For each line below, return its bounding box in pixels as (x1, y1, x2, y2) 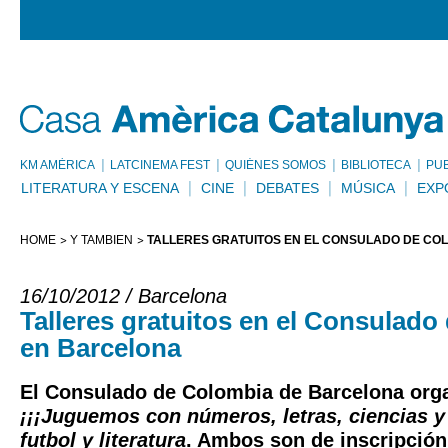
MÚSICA (341, 180, 395, 196)
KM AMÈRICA (20, 158, 95, 172)
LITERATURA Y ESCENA (21, 180, 179, 196)
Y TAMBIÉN (70, 233, 133, 247)
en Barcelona (20, 333, 181, 363)
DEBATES (256, 180, 319, 196)
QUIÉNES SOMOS (225, 158, 326, 172)
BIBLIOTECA (341, 158, 411, 172)
